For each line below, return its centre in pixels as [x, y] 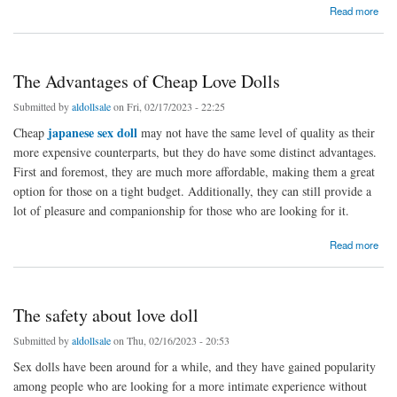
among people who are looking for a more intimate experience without [190, 386]
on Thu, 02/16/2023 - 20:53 [170, 341]
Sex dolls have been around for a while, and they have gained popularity [195, 367]
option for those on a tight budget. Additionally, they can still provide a [192, 191]
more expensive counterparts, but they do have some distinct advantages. [195, 152]
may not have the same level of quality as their [256, 132]
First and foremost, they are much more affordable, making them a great [194, 171]
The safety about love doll [106, 315]
